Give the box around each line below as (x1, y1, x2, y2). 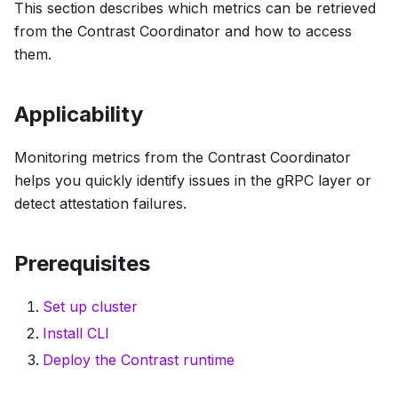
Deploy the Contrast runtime (43, 350, 235, 369)
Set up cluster (43, 297, 138, 315)
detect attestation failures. (14, 194, 187, 212)
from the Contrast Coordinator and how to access (14, 21, 352, 40)
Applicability (14, 100, 143, 127)
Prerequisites (14, 250, 150, 276)
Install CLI (43, 323, 109, 342)
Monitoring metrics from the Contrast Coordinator (14, 147, 351, 166)
